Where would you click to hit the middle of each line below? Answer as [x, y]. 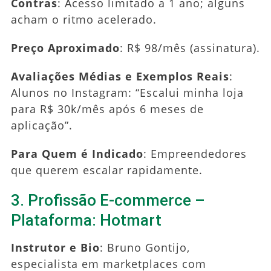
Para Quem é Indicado [77, 153]
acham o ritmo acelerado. [83, 19]
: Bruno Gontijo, [145, 247]
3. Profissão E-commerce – [108, 200]
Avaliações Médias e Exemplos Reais [120, 76]
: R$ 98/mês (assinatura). [190, 47]
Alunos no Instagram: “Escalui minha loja [127, 92]
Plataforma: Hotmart [86, 220]
